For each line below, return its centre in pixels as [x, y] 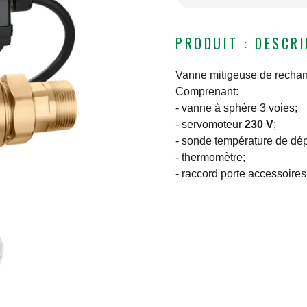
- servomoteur [210, 125]
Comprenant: [207, 92]
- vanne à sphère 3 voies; [236, 108]
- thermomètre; [210, 158]
